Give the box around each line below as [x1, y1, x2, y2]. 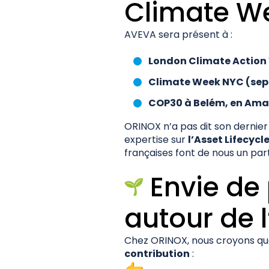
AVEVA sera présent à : [124, 27, 232, 41]
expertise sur [124, 132, 188, 147]
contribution [124, 246, 190, 261]
